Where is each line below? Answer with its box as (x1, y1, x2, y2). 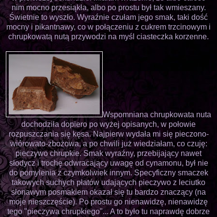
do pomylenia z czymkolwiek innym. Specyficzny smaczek (9, 168, 208, 177)
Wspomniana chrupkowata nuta (103, 110, 211, 119)
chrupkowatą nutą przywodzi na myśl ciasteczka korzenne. (8, 32, 209, 41)
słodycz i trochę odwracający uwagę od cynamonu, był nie (9, 158, 208, 167)
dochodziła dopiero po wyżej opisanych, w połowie (21, 120, 196, 128)
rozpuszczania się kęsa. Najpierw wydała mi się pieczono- (8, 129, 209, 138)
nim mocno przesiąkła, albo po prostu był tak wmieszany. (11, 3, 206, 12)
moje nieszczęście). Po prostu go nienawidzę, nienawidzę (9, 197, 208, 206)
